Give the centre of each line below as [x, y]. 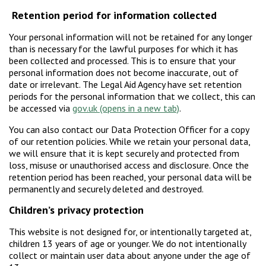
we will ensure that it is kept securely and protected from [124, 153]
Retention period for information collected [114, 15]
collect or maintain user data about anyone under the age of [130, 256]
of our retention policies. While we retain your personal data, [129, 142]
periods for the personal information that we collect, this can [132, 96]
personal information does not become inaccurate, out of [124, 73]
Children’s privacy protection [76, 210]
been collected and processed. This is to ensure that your [122, 61]
